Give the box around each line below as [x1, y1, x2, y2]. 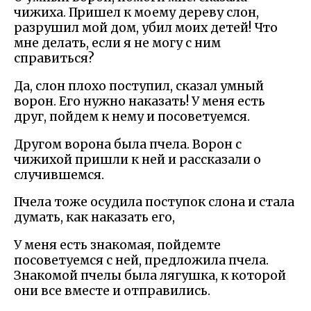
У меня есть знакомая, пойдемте [14, 237, 221, 253]
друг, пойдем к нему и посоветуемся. [14, 108, 250, 124]
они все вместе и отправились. [14, 283, 210, 299]
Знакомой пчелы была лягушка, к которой [14, 267, 286, 283]
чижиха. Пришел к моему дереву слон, [14, 5, 259, 21]
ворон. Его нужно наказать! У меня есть [14, 93, 265, 109]
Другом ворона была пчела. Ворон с [14, 136, 242, 152]
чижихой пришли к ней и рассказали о [14, 151, 261, 167]
